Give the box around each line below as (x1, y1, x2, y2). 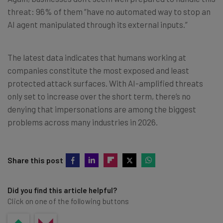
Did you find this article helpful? (7, 185, 117, 195)
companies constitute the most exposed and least (7, 65, 189, 75)
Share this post (7, 155, 63, 165)
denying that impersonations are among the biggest (7, 104, 196, 114)
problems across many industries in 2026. (7, 116, 158, 127)
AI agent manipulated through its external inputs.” (7, 19, 188, 29)
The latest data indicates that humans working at (7, 52, 186, 62)
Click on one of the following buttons (7, 196, 129, 206)
